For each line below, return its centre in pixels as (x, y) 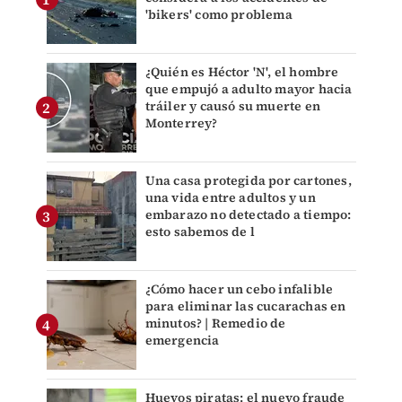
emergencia (182, 341)
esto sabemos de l (200, 232)
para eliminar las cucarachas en (245, 306)
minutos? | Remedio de (215, 323)
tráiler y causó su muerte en (233, 106)
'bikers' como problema (218, 15)
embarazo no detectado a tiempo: (248, 215)
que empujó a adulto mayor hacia (249, 89)
